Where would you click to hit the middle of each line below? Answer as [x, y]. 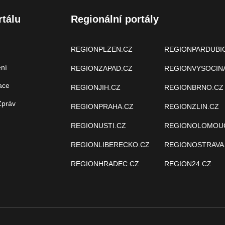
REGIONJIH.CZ [96, 87]
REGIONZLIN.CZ [191, 106]
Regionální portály [115, 19]
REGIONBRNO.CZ [194, 87]
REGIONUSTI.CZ [98, 125]
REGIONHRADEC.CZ [105, 163]
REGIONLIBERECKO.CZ [110, 144]
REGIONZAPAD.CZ [102, 68]
